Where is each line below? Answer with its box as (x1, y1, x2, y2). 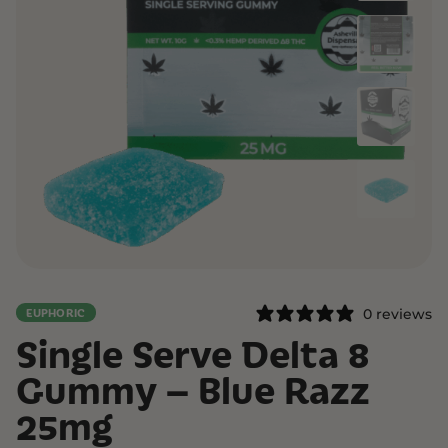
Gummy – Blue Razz (16, 365, 371, 414)
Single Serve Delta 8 (16, 329, 370, 378)
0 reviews (362, 303, 432, 323)
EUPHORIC (26, 306, 86, 321)
